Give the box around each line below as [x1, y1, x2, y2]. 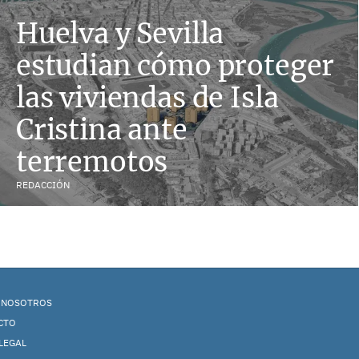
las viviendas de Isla [16, 80, 279, 115]
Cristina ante [16, 112, 188, 147]
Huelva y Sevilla [16, 16, 224, 50]
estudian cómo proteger [16, 48, 335, 83]
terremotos [16, 144, 168, 179]
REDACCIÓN [16, 179, 70, 191]
